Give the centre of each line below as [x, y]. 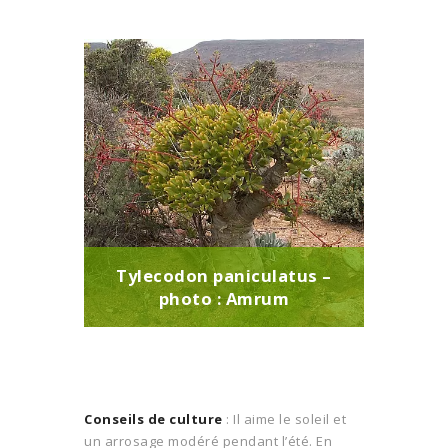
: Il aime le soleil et [284, 418]
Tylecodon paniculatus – [224, 276]
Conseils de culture [153, 418]
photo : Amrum [224, 299]
